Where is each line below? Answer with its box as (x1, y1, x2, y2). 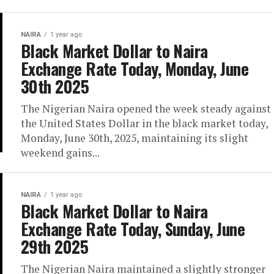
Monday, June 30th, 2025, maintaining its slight (21, 131, 248, 145)
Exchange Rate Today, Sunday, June (21, 217, 245, 241)
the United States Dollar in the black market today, (21, 116, 268, 130)
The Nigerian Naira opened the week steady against (21, 102, 271, 116)
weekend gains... (21, 146, 100, 160)
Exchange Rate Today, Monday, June (21, 56, 249, 81)
